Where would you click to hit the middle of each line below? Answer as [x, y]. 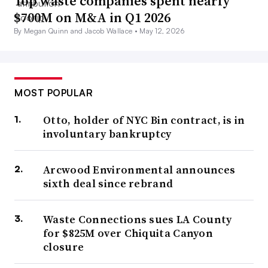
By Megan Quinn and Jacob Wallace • [77, 31]
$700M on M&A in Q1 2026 [92, 17]
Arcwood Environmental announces [139, 169]
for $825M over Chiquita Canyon [128, 233]
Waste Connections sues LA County [138, 219]
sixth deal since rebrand [108, 183]
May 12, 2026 [162, 31]
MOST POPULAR [54, 92]
